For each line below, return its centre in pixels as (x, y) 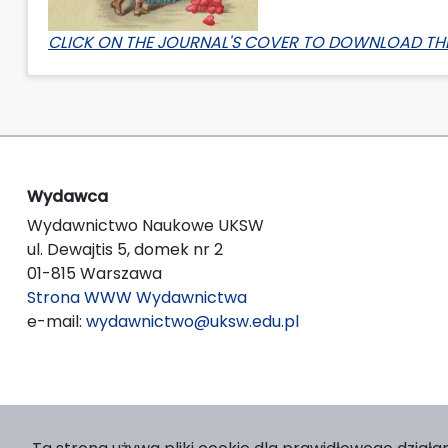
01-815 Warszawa (94, 273)
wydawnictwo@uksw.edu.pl (192, 321)
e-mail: (56, 321)
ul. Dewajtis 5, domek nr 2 (125, 249)
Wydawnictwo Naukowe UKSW (145, 225)
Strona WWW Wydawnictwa (137, 297)
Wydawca (67, 196)
